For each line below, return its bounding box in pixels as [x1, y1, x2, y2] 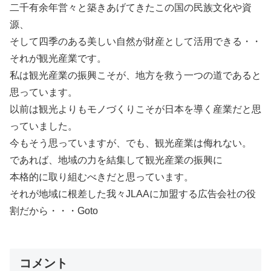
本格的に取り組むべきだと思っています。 [10, 172, 194, 182]
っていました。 [10, 121, 77, 131]
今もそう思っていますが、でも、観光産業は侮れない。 [10, 138, 252, 148]
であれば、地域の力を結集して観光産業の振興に [10, 155, 223, 165]
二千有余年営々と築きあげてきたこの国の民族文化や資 [10, 2, 252, 13]
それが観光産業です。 [10, 53, 106, 64]
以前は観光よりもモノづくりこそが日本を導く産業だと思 [10, 104, 261, 114]
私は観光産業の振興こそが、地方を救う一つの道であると [10, 70, 261, 80]
